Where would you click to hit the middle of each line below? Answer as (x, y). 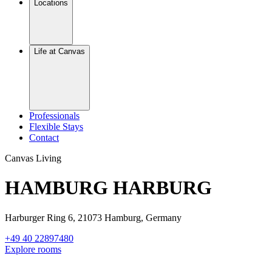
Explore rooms (33, 249)
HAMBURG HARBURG (108, 188)
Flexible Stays (56, 127)
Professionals (54, 116)
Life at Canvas (59, 51)
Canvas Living (33, 158)
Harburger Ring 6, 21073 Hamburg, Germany (93, 217)
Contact (44, 138)
